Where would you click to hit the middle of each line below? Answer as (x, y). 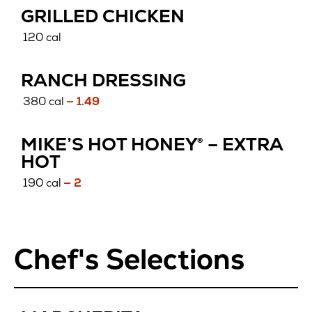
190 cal (42, 183)
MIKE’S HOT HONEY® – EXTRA (152, 145)
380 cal (44, 102)
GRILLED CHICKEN (103, 16)
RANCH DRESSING (103, 80)
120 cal (42, 38)
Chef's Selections (129, 259)
